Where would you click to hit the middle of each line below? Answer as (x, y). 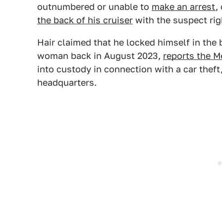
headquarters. (67, 83)
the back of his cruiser (85, 20)
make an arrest (184, 7)
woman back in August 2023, (100, 56)
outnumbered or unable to (94, 7)
